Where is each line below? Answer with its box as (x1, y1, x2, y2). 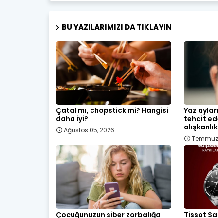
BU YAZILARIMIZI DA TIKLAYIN (61, 21, 172, 32)
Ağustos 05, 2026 (63, 126, 114, 134)
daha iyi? (55, 113, 88, 124)
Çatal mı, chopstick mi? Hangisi (55, 105, 168, 115)
